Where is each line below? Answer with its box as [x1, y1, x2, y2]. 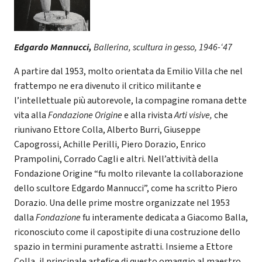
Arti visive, [174, 109, 214, 122]
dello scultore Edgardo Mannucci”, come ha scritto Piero [14, 182, 237, 195]
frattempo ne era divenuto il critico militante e [14, 80, 201, 93]
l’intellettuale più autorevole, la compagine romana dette [14, 94, 247, 108]
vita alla [14, 109, 48, 122]
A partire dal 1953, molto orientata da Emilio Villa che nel [14, 65, 243, 78]
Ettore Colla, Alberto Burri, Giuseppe [53, 123, 201, 137]
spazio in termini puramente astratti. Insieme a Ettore [14, 240, 233, 254]
